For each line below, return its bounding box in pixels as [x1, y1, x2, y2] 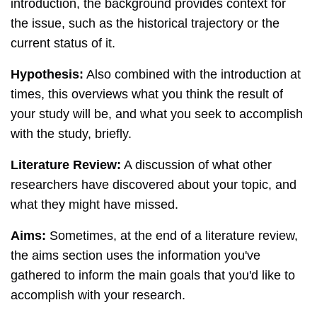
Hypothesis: [11, 67, 83, 82]
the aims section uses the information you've [11, 248, 260, 263]
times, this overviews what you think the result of [11, 87, 283, 102]
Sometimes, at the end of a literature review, [46, 229, 298, 243]
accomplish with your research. [11, 288, 185, 303]
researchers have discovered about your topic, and [11, 178, 296, 192]
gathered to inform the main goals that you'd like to [11, 268, 295, 283]
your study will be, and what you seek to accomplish [11, 107, 303, 122]
